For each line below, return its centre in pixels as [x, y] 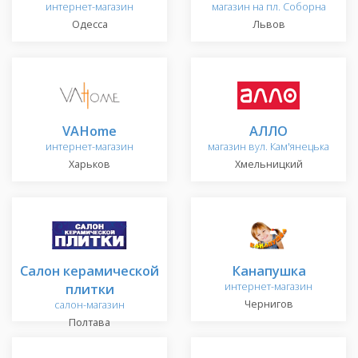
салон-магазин [89, 305]
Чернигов [268, 304]
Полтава [89, 323]
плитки [89, 289]
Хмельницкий [268, 165]
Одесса [89, 25]
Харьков [89, 165]
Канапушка [268, 271]
